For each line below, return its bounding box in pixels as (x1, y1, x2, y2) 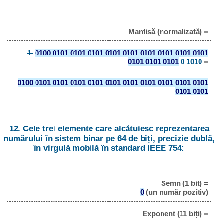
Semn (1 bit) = (161, 179, 208, 188)
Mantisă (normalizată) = (128, 27, 208, 36)
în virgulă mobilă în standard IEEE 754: (34, 143, 184, 153)
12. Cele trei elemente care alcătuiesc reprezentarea (9, 124, 209, 133)
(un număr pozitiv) (144, 188, 208, 197)
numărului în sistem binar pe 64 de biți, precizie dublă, (3, 133, 215, 143)
